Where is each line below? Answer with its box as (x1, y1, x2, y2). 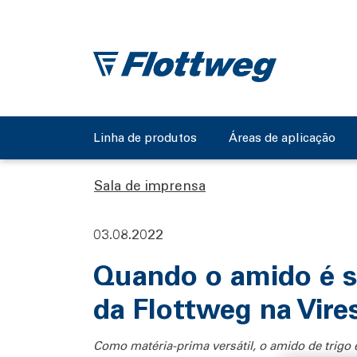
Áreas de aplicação (229, 129, 335, 146)
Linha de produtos (93, 129, 197, 146)
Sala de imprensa (94, 176, 206, 194)
